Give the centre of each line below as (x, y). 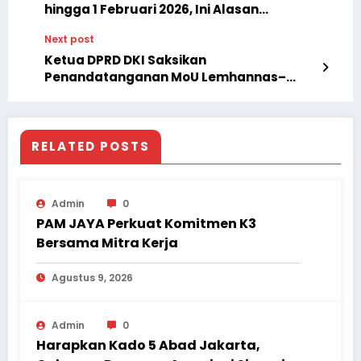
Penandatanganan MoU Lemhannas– (165, 77)
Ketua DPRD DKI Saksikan (125, 60)
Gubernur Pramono (108, 27)
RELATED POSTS (91, 147)
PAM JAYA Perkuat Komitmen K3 (146, 224)
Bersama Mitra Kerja (107, 243)
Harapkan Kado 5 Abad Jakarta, (148, 346)
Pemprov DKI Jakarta (113, 94)
